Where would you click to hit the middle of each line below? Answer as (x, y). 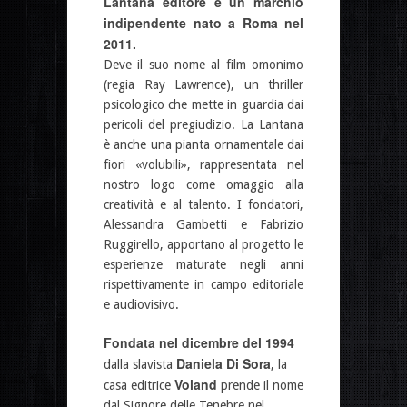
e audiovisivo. (141, 304)
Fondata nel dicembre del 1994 (199, 342)
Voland (196, 384)
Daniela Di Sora (223, 363)
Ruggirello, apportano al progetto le (203, 244)
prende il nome (260, 385)
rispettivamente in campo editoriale (203, 284)
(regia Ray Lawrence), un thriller (203, 84)
